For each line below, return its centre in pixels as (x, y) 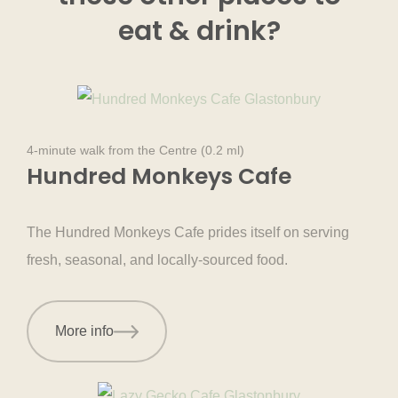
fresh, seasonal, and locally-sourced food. (157, 260)
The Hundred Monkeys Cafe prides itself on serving (188, 233)
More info (84, 331)
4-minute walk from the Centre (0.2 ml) (135, 151)
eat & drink (192, 31)
